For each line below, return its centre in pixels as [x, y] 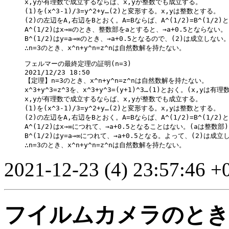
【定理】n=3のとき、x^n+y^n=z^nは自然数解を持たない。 [116, 81]
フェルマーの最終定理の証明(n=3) [78, 64]
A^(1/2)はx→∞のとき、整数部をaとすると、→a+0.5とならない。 [126, 30]
